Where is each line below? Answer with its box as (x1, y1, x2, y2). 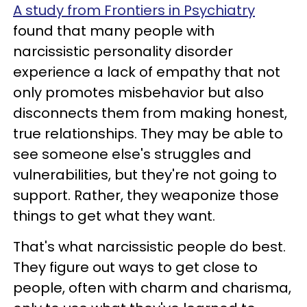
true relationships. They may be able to (13, 123, 283, 143)
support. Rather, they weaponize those (13, 185, 279, 205)
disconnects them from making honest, (13, 103, 287, 123)
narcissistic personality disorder (13, 41, 233, 61)
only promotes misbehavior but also (13, 82, 264, 102)
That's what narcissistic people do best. (13, 236, 286, 256)
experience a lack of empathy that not (13, 62, 280, 82)
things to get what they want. (13, 206, 215, 225)
